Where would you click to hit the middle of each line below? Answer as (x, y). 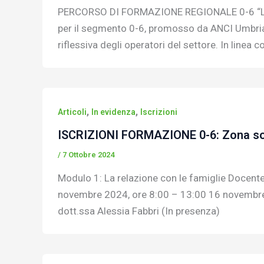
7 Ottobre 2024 (88, 155)
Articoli (72, 112)
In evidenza (113, 112)
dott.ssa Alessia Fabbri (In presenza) (138, 211)
